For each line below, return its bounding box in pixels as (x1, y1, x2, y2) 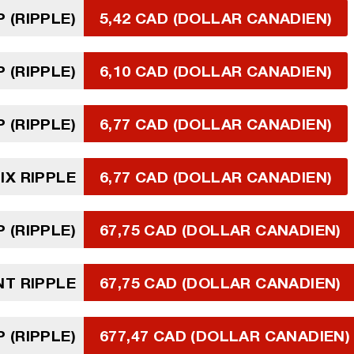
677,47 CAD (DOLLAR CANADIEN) (100, 326, 351, 345)
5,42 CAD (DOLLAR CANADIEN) (100, 9, 333, 27)
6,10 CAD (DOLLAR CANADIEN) (100, 62, 333, 80)
